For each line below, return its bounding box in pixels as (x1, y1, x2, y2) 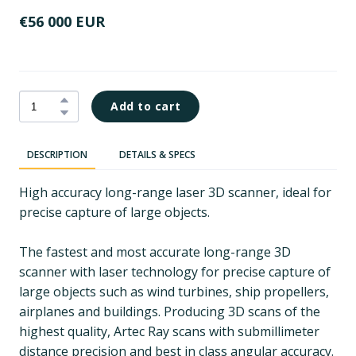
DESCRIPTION (27, 148, 87, 162)
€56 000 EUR (19, 12, 105, 32)
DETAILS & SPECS (119, 148, 195, 162)
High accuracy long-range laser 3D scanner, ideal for (19, 184, 331, 202)
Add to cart (110, 99, 181, 114)
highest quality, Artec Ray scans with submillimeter (19, 323, 319, 341)
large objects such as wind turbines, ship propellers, (19, 283, 329, 301)
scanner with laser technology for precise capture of (19, 263, 331, 281)
